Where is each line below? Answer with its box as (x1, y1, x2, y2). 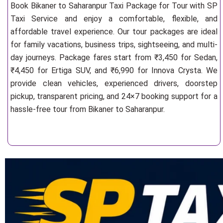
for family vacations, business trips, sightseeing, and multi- (10, 40, 218, 49)
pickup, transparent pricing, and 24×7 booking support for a (10, 92, 218, 101)
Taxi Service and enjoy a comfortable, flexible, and (10, 14, 218, 23)
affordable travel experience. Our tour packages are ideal (10, 27, 218, 36)
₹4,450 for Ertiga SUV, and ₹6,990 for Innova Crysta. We (10, 66, 218, 75)
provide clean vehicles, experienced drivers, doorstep (10, 79, 218, 88)
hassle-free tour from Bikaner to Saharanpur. (10, 105, 165, 114)
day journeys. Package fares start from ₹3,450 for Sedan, (10, 53, 218, 62)
